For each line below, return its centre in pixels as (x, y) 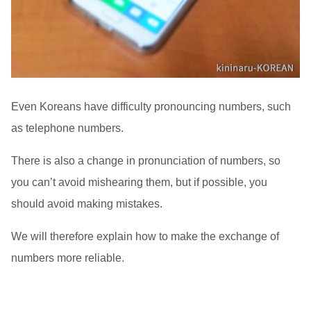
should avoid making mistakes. (86, 203)
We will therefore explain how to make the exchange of (145, 236)
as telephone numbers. (67, 128)
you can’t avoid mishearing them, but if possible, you (139, 182)
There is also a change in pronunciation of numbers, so (145, 160)
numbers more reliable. (67, 258)
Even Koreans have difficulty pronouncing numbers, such (151, 106)
